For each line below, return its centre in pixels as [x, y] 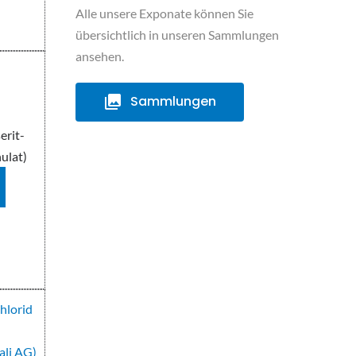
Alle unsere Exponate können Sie [164, 14]
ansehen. [99, 56]
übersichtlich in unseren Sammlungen [177, 35]
